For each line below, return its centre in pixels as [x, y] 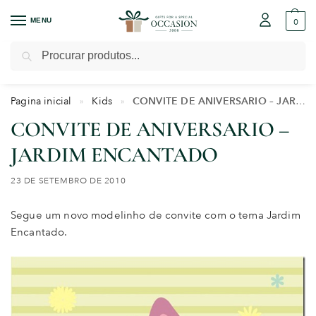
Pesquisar [281, 48]
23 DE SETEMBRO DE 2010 [68, 181]
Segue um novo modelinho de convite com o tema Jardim [156, 215]
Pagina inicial [41, 101]
